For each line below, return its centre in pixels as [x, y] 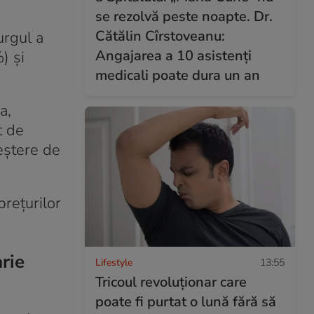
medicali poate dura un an [178, 75]
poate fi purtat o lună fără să [186, 301]
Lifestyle [114, 262]
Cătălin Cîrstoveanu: [160, 36]
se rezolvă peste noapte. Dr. [184, 16]
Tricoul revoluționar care [171, 282]
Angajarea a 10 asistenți [173, 55]
